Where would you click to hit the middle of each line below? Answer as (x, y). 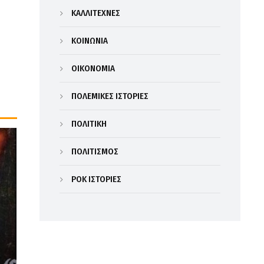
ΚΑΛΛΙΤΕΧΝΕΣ (95, 13)
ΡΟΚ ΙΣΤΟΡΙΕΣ (96, 179)
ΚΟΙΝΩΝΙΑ (89, 41)
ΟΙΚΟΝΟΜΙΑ (93, 68)
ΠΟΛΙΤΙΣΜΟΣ (95, 151)
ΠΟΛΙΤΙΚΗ (89, 124)
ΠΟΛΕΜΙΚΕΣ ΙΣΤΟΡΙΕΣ (110, 96)
